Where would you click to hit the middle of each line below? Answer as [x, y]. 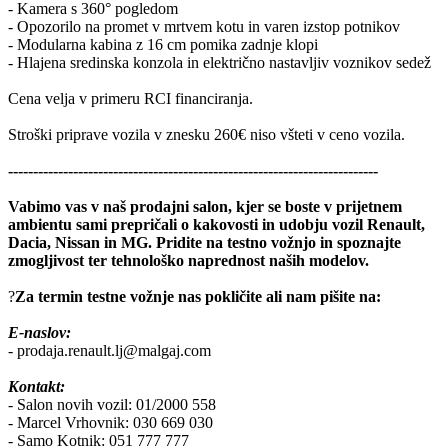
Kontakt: [36, 386]
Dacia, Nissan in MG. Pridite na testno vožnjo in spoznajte [204, 242]
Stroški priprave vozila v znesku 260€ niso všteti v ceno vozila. [206, 134]
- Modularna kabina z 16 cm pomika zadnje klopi [163, 44]
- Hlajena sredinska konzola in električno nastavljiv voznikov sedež [219, 62]
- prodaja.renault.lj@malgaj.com [109, 350]
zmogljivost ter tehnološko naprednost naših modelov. [188, 260]
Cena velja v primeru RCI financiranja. [130, 98]
